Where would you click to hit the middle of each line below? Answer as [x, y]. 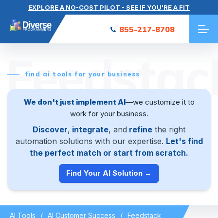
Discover [50, 129]
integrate [89, 129]
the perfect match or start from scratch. [109, 153]
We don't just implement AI [74, 102]
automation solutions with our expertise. [91, 141]
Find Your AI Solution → [109, 173]
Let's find [184, 141]
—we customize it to [160, 102]
